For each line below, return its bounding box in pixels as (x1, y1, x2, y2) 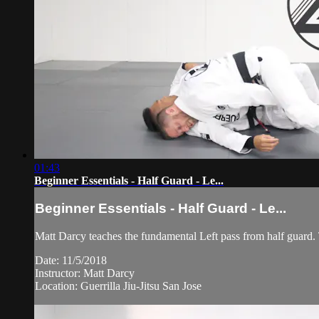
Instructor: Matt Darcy (35, 267, 135, 280)
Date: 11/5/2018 (35, 254, 107, 267)
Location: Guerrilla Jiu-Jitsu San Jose (35, 280, 202, 293)
